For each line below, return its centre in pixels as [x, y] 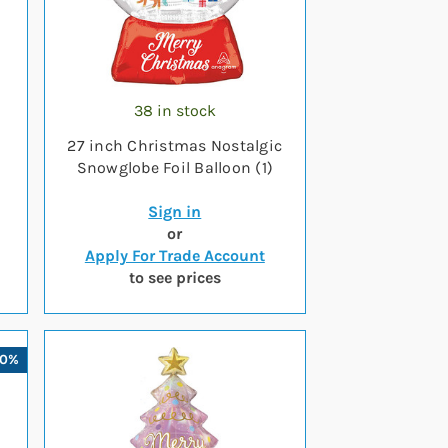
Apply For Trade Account [174, 255]
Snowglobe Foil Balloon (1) [175, 167]
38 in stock [174, 110]
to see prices [174, 277]
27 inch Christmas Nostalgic [175, 145]
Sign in [175, 211]
